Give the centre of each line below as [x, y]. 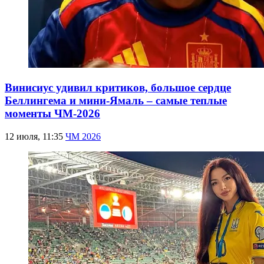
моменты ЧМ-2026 [52, 113]
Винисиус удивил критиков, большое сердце [118, 87]
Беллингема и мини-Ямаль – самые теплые [116, 100]
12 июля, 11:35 [35, 136]
